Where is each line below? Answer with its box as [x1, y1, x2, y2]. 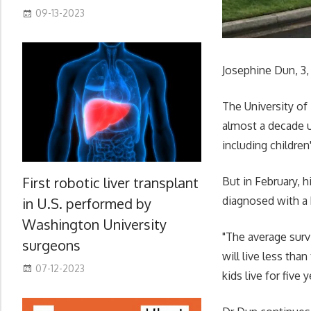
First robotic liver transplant [22, 173, 199, 192]
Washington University [22, 215, 167, 233]
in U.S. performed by [22, 194, 151, 212]
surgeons [22, 235, 81, 254]
